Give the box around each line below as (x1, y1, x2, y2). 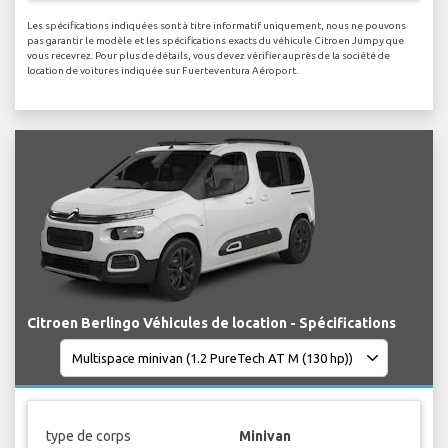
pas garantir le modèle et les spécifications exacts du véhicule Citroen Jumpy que (27, 35, 404, 47)
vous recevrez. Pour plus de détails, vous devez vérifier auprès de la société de (27, 50, 390, 62)
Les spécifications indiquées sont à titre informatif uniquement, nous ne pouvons (27, 20, 406, 32)
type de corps (45, 427, 131, 444)
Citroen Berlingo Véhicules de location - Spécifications (27, 315, 396, 332)
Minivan (239, 427, 291, 444)
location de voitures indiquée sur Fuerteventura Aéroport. (27, 65, 298, 77)
